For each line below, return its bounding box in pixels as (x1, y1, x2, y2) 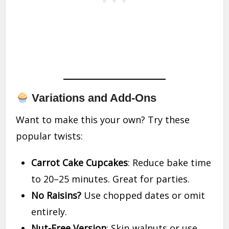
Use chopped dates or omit (81, 189, 205, 202)
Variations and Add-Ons (29, 91, 157, 105)
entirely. (31, 205, 67, 218)
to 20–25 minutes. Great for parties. (31, 173, 190, 186)
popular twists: (16, 130, 83, 143)
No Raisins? (31, 189, 82, 202)
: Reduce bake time (128, 156, 212, 169)
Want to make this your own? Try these (16, 113, 190, 126)
